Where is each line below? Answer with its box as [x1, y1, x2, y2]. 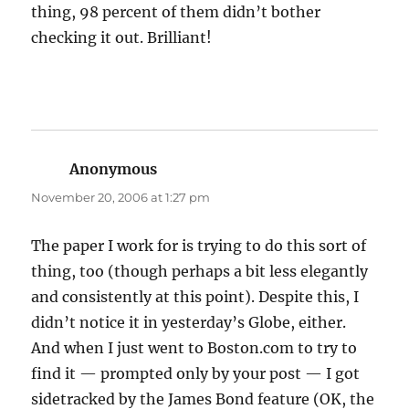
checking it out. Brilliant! [31, 28, 213, 47]
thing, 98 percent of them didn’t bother [31, 3, 321, 22]
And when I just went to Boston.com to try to [31, 339, 358, 358]
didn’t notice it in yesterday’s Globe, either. [31, 313, 347, 332]
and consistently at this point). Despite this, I [31, 288, 360, 307]
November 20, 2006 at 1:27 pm [31, 190, 211, 205]
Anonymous [69, 160, 158, 179]
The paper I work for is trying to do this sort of [31, 236, 367, 256]
